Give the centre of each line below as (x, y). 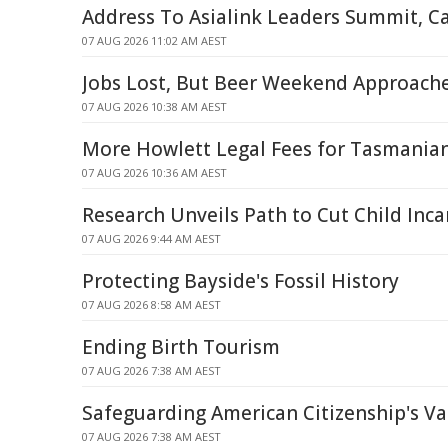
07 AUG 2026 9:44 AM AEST (151, 238)
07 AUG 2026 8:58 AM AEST (151, 304)
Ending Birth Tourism (181, 347)
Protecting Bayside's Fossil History (240, 281)
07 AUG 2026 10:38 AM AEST (154, 106)
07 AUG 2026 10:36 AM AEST (154, 172)
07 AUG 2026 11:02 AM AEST (154, 40)
